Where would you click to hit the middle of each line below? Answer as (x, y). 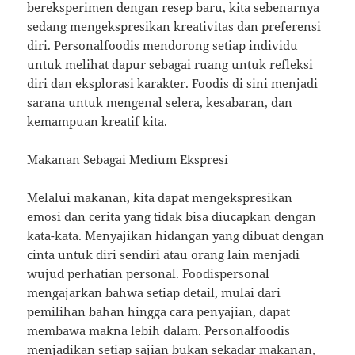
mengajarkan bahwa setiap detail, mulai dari (154, 293)
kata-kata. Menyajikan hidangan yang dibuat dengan (176, 236)
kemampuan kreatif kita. (97, 122)
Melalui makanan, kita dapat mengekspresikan (160, 198)
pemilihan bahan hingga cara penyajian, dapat (159, 312)
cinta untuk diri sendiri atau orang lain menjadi (164, 255)
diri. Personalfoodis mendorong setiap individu (163, 46)
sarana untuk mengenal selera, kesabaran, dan (160, 103)
